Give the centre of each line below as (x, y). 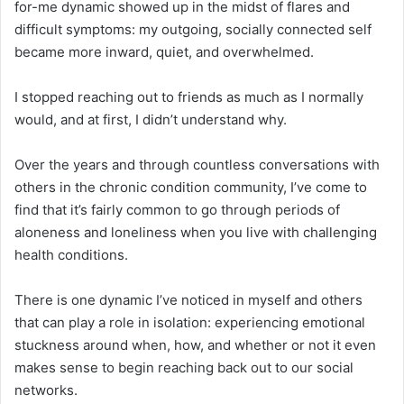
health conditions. (71, 254)
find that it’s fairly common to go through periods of (177, 209)
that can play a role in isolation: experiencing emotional (190, 322)
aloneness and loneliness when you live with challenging (196, 232)
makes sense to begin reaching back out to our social (184, 367)
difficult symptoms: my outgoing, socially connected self (193, 29)
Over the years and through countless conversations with (197, 164)
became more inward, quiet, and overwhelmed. (164, 51)
